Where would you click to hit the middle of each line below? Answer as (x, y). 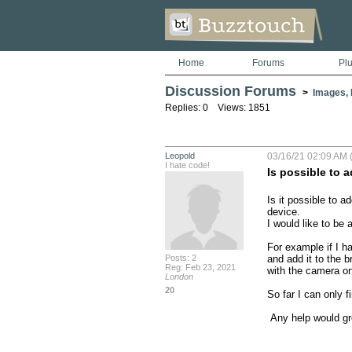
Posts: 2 (180, 258)
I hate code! (187, 165)
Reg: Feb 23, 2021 (200, 267)
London (179, 277)
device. (283, 212)
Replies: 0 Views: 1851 (217, 108)
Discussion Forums (230, 91)
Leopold (180, 156)
